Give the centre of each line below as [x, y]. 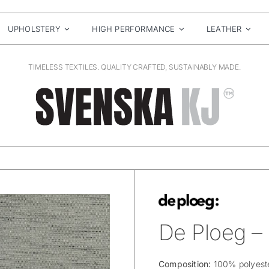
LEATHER [224, 29]
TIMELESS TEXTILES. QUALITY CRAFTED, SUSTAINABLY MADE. [134, 67]
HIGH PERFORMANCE [134, 29]
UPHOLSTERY [34, 29]
